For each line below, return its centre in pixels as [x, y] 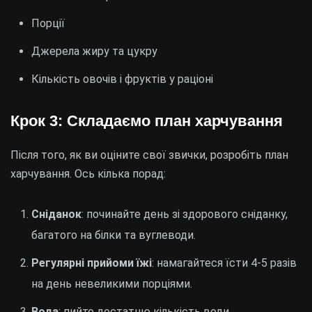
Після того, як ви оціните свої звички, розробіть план [149, 155]
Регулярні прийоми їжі [92, 263]
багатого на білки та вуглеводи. [114, 235]
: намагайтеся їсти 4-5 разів [224, 263]
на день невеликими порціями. [112, 284]
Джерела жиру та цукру [94, 51]
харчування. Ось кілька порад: [88, 174]
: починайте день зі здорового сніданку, [185, 214]
